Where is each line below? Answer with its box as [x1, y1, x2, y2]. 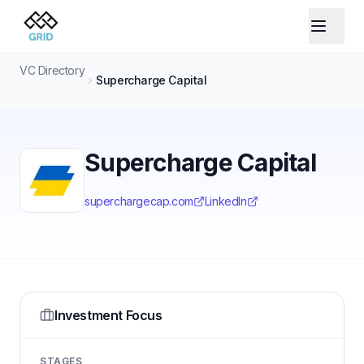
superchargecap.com [84, 194, 193, 208]
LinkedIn [204, 194, 247, 208]
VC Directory [19, 63, 85, 77]
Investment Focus [54, 307, 162, 323]
